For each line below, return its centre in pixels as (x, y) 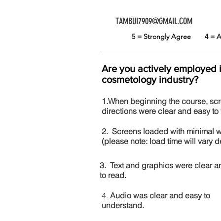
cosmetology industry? (150, 79)
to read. (113, 175)
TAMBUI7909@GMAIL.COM (154, 21)
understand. (123, 205)
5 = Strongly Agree (168, 37)
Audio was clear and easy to (160, 195)
